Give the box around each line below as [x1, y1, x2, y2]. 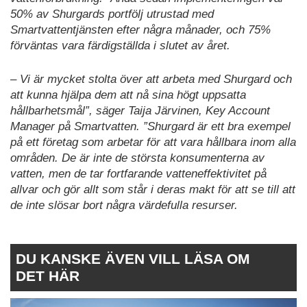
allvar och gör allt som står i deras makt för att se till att [10, 182, 295, 196]
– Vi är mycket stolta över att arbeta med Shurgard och [10, 72, 292, 86]
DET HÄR [16, 268, 79, 284]
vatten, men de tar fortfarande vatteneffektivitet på [10, 167, 267, 180]
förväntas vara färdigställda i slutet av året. [10, 39, 230, 53]
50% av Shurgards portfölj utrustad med [10, 8, 214, 21]
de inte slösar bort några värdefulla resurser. [10, 198, 238, 212]
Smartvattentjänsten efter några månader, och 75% [10, 23, 271, 37]
